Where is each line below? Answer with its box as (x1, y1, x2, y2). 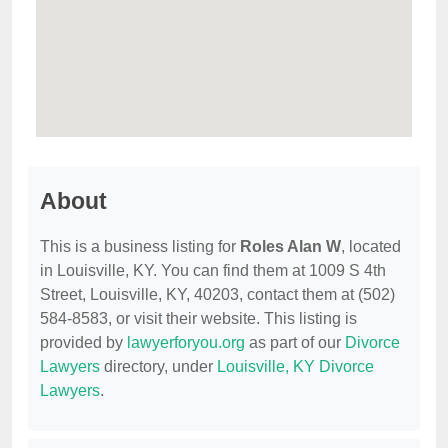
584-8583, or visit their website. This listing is (40, 310, 357, 328)
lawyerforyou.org (127, 334, 245, 352)
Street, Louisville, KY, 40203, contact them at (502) (40, 286, 395, 304)
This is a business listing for (40, 238, 240, 256)
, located (341, 238, 401, 256)
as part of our (245, 334, 345, 352)
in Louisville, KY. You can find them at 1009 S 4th (40, 262, 386, 280)
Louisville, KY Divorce (217, 358, 374, 376)
